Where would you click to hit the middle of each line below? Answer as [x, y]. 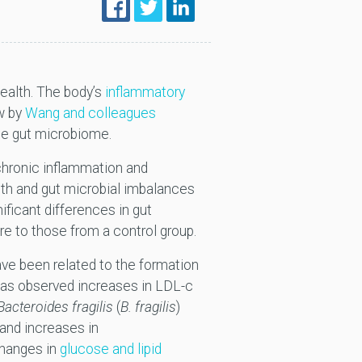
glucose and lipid [110, 349]
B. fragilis [148, 307]
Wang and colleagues [90, 114]
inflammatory [145, 93]
